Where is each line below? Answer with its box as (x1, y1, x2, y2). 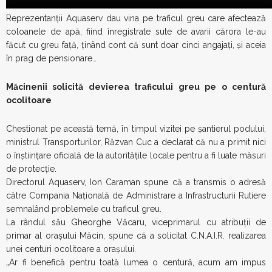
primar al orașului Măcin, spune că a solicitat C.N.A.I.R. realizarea (6, 231, 266, 240)
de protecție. (6, 164, 56, 174)
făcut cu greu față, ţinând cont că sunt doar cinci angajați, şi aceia (6, 40, 266, 50)
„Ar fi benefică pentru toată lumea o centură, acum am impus (6, 257, 266, 267)
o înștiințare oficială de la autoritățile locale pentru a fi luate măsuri (6, 151, 266, 160)
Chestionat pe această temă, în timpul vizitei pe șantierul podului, (6, 124, 266, 134)
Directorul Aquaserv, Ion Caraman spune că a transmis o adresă (6, 177, 266, 187)
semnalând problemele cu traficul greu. (6, 204, 161, 214)
